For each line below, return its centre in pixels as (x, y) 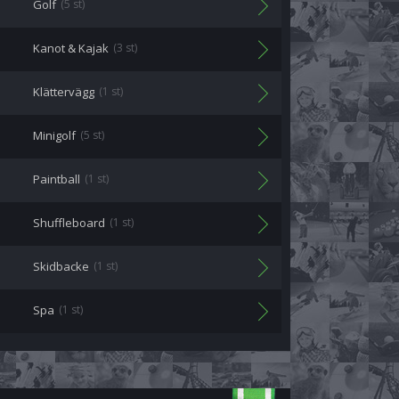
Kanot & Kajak (71, 48)
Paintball (57, 179)
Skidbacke (61, 266)
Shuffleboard (69, 223)
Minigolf (54, 135)
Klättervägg (64, 92)
